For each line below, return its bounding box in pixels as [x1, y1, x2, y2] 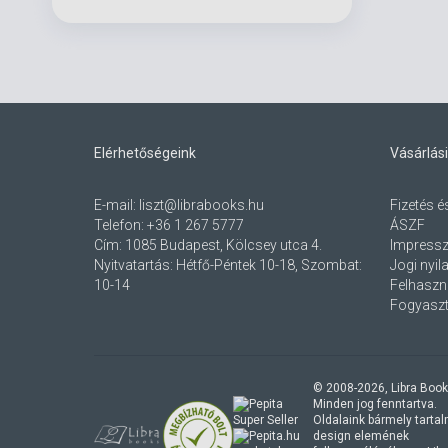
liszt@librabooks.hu [139, 196, 264, 213]
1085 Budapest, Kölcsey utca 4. [125, 236, 322, 253]
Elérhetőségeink [94, 144, 196, 161]
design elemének [313, 428, 410, 443]
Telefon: [94, 216, 147, 233]
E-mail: [94, 196, 139, 213]
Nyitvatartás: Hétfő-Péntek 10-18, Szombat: [94, 256, 362, 273]
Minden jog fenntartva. [313, 396, 438, 411]
